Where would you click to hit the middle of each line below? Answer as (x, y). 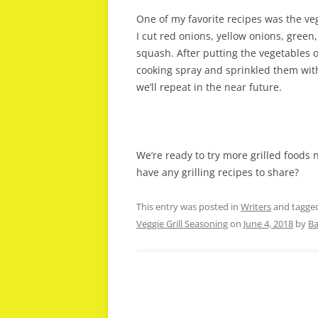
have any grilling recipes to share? (218, 172)
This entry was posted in (188, 207)
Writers (256, 207)
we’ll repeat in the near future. (209, 87)
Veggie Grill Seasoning (182, 224)
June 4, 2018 (268, 224)
